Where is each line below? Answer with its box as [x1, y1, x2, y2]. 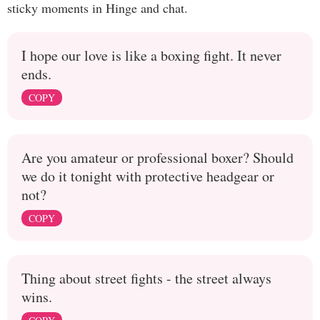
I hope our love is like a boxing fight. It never [21, 46, 281, 65]
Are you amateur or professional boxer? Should [21, 148, 294, 167]
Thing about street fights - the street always [21, 269, 271, 288]
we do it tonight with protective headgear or [21, 166, 274, 186]
